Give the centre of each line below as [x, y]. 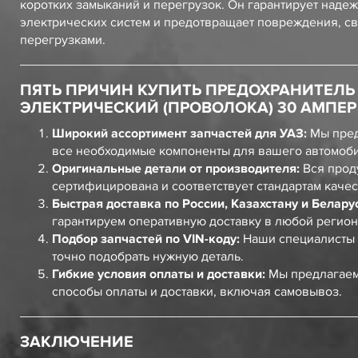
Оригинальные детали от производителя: [176, 169]
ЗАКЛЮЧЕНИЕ [77, 342]
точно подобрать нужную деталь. [148, 257]
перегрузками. [63, 40]
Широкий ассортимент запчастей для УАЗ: [179, 133]
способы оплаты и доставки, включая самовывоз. [197, 292]
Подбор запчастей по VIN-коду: [146, 239]
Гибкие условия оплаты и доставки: [159, 274]
